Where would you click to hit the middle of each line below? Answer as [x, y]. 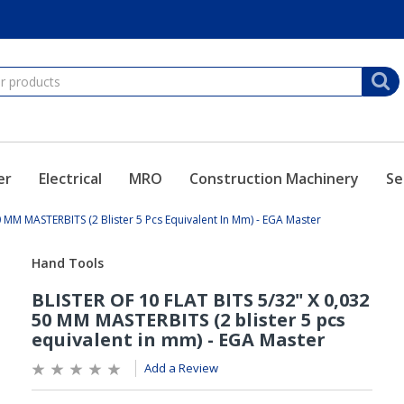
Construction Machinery [274, 179]
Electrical [70, 179]
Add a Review [181, 368]
